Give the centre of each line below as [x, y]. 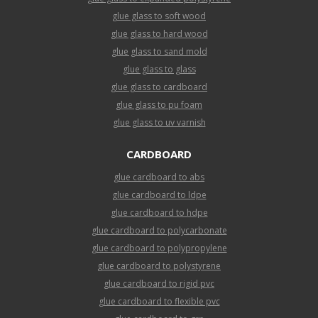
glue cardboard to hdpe [159, 213]
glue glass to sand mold [159, 52]
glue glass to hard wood [159, 34]
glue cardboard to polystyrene [159, 266]
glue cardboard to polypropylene [159, 248]
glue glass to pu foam [159, 105]
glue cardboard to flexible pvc [159, 302]
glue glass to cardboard [159, 87]
